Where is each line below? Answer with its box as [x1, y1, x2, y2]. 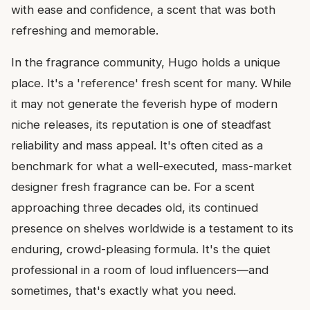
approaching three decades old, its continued [11, 201, 258, 215]
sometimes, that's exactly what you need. [11, 284, 236, 298]
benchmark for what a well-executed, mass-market [11, 159, 292, 174]
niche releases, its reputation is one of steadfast [11, 118, 271, 132]
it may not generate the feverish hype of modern [11, 97, 277, 111]
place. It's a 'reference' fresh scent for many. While [11, 76, 291, 91]
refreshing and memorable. [11, 24, 158, 38]
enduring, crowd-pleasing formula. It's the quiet [11, 242, 271, 257]
